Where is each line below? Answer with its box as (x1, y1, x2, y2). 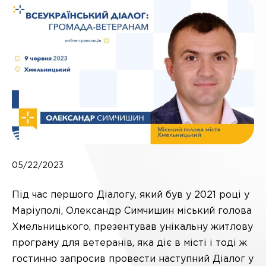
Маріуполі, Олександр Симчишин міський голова (12, 207, 252, 216)
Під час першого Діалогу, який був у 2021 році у (12, 191, 249, 199)
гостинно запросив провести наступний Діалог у (12, 255, 254, 264)
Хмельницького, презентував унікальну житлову (12, 223, 253, 232)
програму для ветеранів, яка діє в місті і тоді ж (12, 239, 247, 248)
